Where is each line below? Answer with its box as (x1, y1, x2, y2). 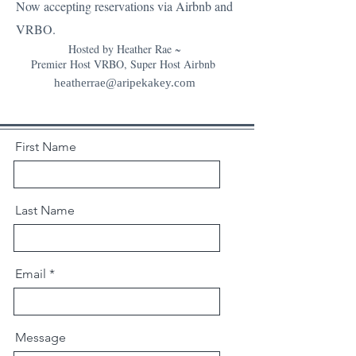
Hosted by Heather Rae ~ (68, 41, 181, 56)
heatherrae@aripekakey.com (53, 76, 195, 89)
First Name (15, 139, 76, 154)
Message (15, 330, 66, 345)
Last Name (15, 203, 75, 218)
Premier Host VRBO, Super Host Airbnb (30, 56, 219, 72)
